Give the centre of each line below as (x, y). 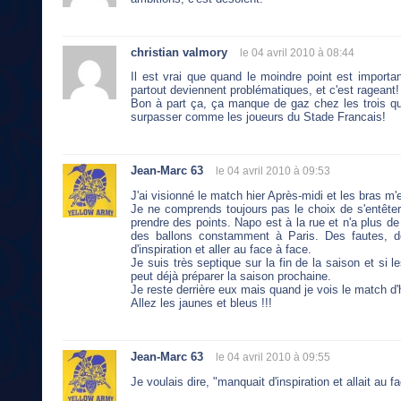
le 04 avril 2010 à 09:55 (273, 358)
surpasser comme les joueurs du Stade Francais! (258, 117)
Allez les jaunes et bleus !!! (201, 303)
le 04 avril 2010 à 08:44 (297, 52)
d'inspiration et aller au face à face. (221, 250)
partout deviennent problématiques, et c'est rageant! (265, 90)
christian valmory (179, 52)
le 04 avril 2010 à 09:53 (273, 171)
